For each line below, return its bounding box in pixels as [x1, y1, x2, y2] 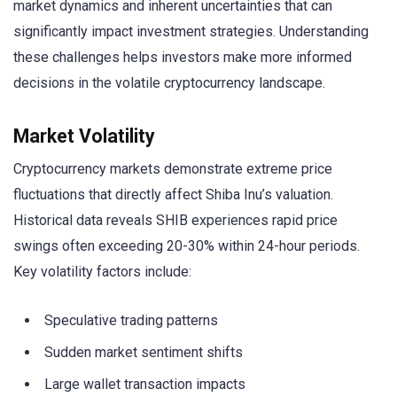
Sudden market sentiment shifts [44, 344, 243, 362]
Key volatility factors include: [13, 263, 191, 281]
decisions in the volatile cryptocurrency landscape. [13, 74, 325, 92]
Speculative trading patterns [44, 312, 218, 330]
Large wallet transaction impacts [44, 376, 245, 393]
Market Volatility [13, 125, 155, 148]
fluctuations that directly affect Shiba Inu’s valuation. [13, 186, 333, 204]
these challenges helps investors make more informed [13, 49, 352, 66]
